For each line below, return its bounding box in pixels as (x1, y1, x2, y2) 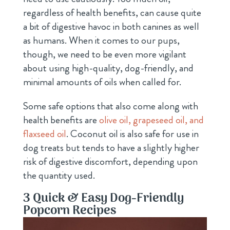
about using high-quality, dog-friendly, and (23, 60, 194, 75)
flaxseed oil (23, 126, 66, 141)
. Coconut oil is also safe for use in (66, 126, 199, 141)
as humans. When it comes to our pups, (23, 32, 180, 48)
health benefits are (23, 112, 99, 127)
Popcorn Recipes (23, 200, 116, 221)
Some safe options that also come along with (23, 98, 198, 113)
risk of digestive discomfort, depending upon (23, 154, 198, 169)
